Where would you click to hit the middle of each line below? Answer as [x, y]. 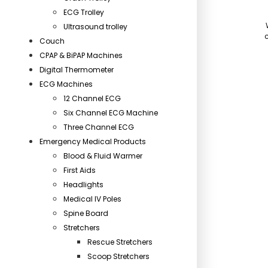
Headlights [83, 185]
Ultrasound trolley [95, 27]
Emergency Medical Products [93, 141]
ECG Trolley [84, 12]
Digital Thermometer [77, 70]
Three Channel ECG [99, 127]
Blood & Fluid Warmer [103, 156]
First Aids [80, 170]
